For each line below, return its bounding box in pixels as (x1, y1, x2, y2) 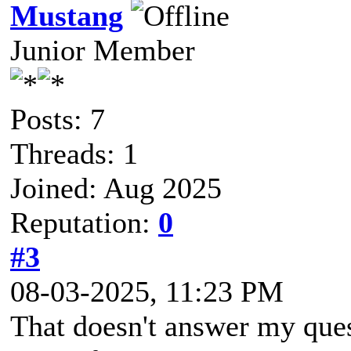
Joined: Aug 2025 (10, 171, 222, 204)
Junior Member (10, 33, 195, 67)
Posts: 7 (10, 102, 105, 136)
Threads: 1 (10, 136, 138, 170)
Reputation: (10, 205, 158, 239)
